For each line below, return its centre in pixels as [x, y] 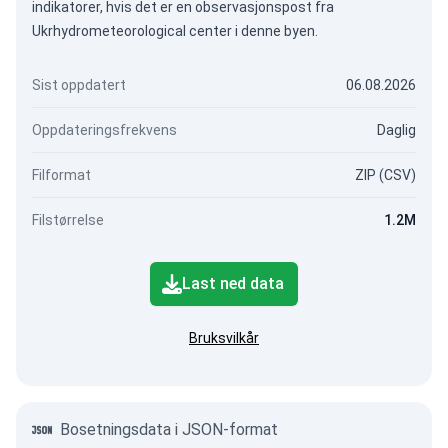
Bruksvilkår [224, 338]
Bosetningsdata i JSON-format [169, 429]
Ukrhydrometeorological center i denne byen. [175, 31]
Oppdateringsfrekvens [104, 130]
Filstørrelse [68, 220]
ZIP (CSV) [385, 175]
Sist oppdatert [79, 85]
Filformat [61, 175]
